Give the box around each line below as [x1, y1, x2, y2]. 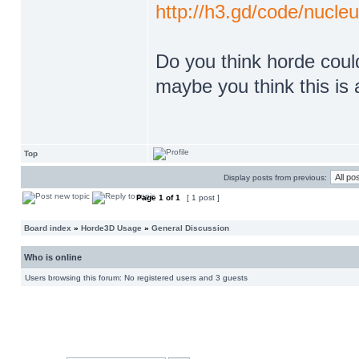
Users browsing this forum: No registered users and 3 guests [25, 273, 248, 282]
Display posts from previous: [224, 173, 327, 182]
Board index [24, 224, 71, 232]
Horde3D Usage [81, 224, 142, 232]
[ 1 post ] [184, 193, 222, 202]
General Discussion [151, 224, 229, 232]
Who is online [24, 252, 82, 262]
